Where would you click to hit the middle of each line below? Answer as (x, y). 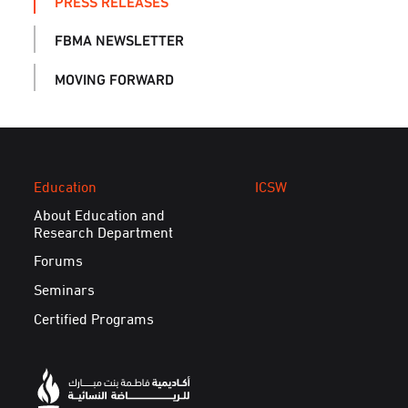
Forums (59, 260)
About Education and (100, 214)
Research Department (104, 231)
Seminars (65, 289)
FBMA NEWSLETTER (119, 39)
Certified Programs (94, 317)
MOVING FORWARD (114, 77)
